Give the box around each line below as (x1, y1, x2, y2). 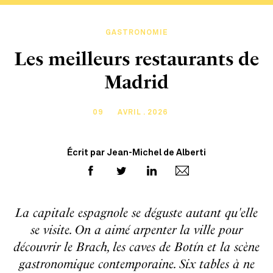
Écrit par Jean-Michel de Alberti (67, 149, 206, 158)
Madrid (104, 71, 169, 93)
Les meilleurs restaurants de (14, 48, 259, 70)
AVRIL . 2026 (118, 109, 168, 116)
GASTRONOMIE (105, 29, 168, 37)
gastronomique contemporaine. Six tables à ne (18, 257, 255, 271)
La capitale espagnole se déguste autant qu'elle (15, 205, 258, 220)
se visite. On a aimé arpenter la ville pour (30, 222, 243, 237)
